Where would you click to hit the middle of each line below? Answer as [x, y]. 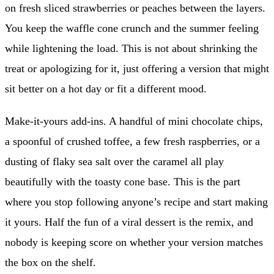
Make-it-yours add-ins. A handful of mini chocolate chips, [134, 121]
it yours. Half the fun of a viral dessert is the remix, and [129, 222]
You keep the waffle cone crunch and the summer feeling [132, 28]
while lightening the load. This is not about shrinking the [131, 48]
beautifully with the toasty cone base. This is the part [123, 181]
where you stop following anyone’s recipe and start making [136, 202]
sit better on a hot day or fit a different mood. [106, 88]
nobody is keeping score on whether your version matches [134, 242]
